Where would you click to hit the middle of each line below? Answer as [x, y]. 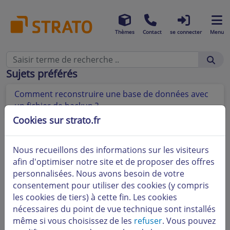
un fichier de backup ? [56, 106]
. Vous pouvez [189, 221]
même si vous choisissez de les [73, 221]
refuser [148, 221]
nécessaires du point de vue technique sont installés [114, 209]
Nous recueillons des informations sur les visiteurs [111, 150]
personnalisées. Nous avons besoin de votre [99, 174]
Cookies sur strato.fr [56, 120]
